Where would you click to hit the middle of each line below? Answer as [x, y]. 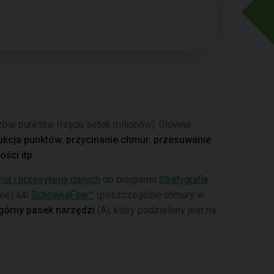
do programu [130, 180]
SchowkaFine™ [63, 195]
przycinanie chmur [108, 140]
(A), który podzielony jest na [155, 210]
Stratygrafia [183, 180]
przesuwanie [182, 140]
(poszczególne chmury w [149, 195]
